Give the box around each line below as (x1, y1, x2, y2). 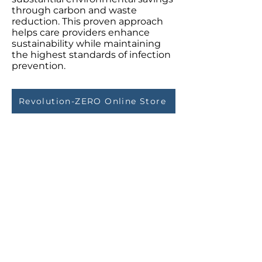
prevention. (12, 60, 65, 71)
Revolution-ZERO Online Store (18, 96, 167, 106)
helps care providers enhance (12, 27, 150, 38)
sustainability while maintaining (12, 38, 161, 49)
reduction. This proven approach (12, 16, 163, 27)
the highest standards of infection (12, 49, 171, 60)
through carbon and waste (12, 5, 137, 16)
